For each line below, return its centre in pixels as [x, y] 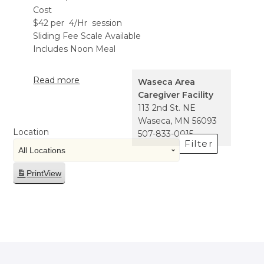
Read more [57, 80]
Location [31, 132]
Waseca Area [166, 82]
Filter [199, 143]
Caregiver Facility [176, 95]
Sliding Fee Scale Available [87, 36]
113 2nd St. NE [167, 108]
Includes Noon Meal [75, 49]
